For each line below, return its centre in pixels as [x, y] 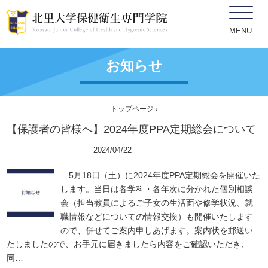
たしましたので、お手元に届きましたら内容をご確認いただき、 [128, 244]
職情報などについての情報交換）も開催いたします [157, 217]
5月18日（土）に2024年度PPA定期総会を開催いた [161, 175]
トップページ [132, 109]
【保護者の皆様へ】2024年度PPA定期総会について [132, 129]
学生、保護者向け [47, 150]
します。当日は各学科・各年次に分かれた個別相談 [157, 189]
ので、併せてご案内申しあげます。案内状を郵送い [157, 230]
